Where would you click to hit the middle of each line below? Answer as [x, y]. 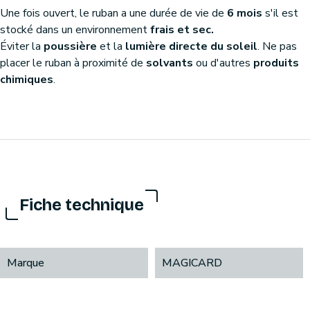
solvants [170, 63]
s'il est [280, 13]
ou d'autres [223, 63]
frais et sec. [182, 29]
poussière [70, 46]
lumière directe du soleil [191, 46]
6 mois [245, 13]
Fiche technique [82, 204]
